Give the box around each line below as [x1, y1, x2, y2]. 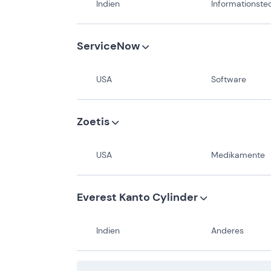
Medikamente [209, 149, 265, 161]
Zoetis [77, 114, 112, 129]
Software [209, 73, 246, 85]
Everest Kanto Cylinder [77, 190, 200, 205]
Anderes [209, 225, 244, 237]
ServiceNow [77, 38, 142, 53]
